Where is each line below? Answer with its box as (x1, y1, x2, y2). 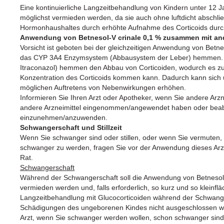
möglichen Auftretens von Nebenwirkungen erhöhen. (20, 83, 186, 91)
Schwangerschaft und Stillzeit (20, 123, 122, 131)
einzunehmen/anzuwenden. (20, 113, 107, 121)
